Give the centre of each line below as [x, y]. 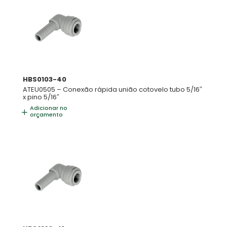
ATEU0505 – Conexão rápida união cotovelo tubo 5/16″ [112, 89]
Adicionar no [48, 108]
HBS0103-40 [44, 79]
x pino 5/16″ [41, 97]
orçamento [46, 115]
